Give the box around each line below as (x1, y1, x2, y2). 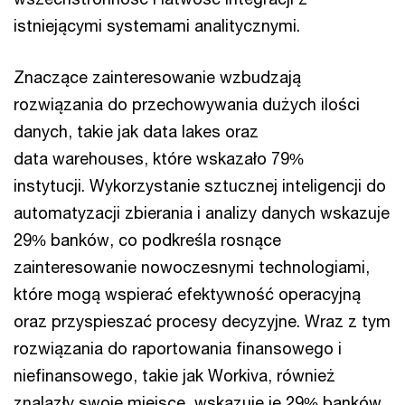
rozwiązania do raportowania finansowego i (14, 338, 342, 358)
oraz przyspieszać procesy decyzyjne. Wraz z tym (14, 311, 391, 331)
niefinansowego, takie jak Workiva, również (14, 365, 335, 385)
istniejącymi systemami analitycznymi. (14, 15, 300, 35)
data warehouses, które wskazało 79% (14, 148, 304, 168)
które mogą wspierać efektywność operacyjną (14, 284, 361, 304)
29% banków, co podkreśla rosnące (14, 230, 281, 250)
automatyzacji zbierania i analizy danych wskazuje (14, 202, 390, 222)
